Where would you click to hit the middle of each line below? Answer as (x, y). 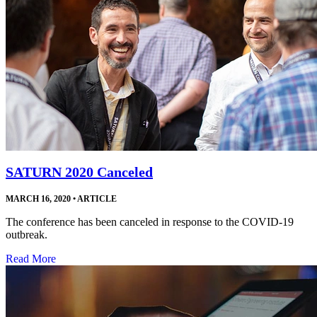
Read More (31, 258)
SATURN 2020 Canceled (79, 172)
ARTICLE (96, 198)
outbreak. (27, 234)
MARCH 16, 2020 (38, 198)
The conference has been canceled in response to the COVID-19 (150, 221)
